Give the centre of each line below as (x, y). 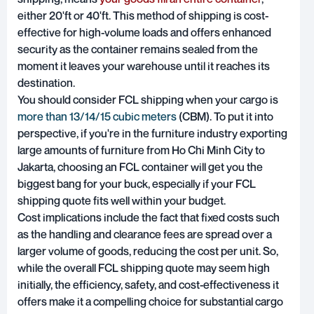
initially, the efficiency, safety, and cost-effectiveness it (148, 285)
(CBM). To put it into (225, 117)
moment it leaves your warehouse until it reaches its (144, 66)
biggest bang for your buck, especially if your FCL (137, 184)
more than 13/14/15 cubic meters (97, 117)
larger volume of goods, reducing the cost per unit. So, (148, 251)
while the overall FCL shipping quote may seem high (144, 268)
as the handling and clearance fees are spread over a (145, 234)
